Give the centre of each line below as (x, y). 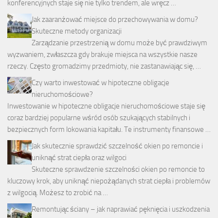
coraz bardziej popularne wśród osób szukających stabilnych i (99, 118)
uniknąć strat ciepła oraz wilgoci (79, 158)
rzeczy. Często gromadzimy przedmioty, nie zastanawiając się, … (104, 66)
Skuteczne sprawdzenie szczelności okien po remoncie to (118, 170)
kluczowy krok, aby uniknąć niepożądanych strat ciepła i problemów (109, 181)
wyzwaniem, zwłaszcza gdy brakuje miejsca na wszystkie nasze (102, 55)
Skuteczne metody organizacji (77, 31)
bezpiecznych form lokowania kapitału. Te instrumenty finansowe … (109, 130)
